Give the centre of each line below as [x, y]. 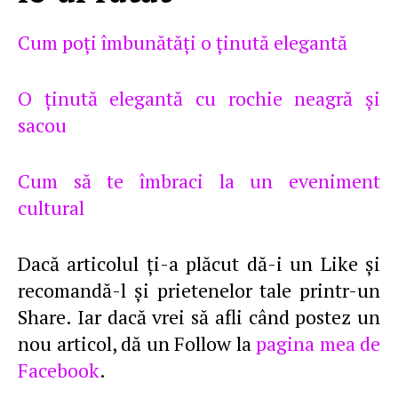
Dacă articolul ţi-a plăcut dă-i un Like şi [199, 263]
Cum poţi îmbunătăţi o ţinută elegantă [183, 42]
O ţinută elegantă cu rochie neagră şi [199, 98]
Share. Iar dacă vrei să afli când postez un [199, 317]
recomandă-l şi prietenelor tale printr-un [199, 290]
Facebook [59, 370]
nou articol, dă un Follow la [137, 343]
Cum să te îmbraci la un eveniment [199, 181]
